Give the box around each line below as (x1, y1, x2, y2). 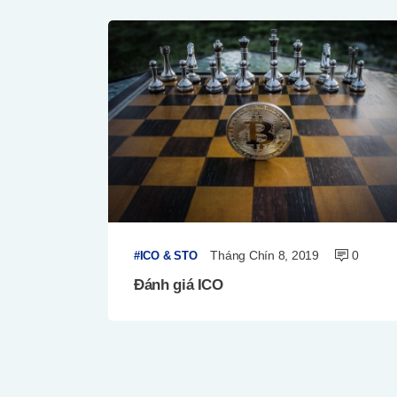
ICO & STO (139, 248, 198, 262)
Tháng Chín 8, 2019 (210, 247, 319, 262)
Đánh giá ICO (133, 276, 223, 294)
